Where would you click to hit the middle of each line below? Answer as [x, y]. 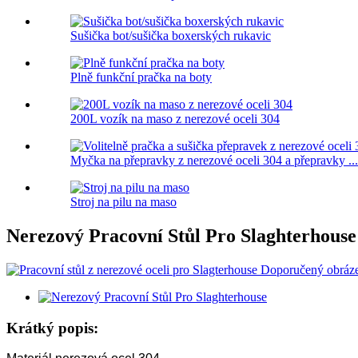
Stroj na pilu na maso [123, 202]
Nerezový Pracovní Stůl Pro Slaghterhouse [181, 236]
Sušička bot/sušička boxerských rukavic [171, 36]
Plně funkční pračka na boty [141, 78]
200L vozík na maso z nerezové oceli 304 [175, 119]
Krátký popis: [52, 328]
